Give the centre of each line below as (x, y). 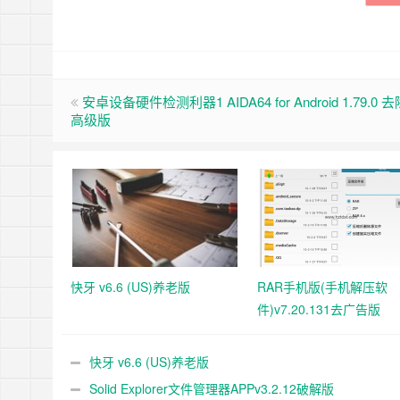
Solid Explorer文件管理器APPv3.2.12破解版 (212, 388)
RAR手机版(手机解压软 (322, 287)
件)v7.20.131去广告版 (319, 309)
